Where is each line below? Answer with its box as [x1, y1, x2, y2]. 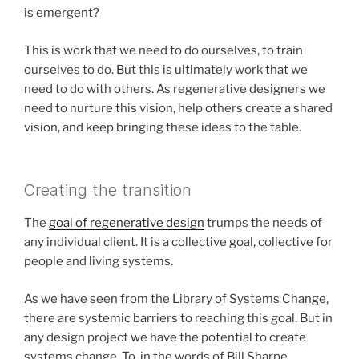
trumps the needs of [204, 216, 322, 231]
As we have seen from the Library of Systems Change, [24, 291, 329, 306]
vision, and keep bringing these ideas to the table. [24, 119, 301, 135]
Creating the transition [24, 180, 196, 200]
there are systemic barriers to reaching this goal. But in [24, 310, 333, 325]
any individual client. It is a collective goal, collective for [24, 235, 333, 250]
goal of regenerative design [49, 216, 204, 231]
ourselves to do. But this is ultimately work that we [24, 62, 308, 77]
